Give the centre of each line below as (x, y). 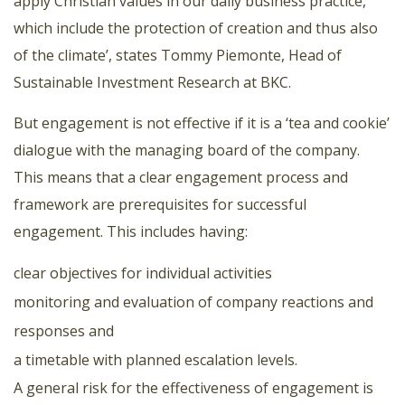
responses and (64, 331)
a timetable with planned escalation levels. (155, 360)
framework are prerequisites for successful (160, 205)
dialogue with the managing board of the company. (187, 151)
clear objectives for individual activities (143, 273)
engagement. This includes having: (131, 232)
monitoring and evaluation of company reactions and (193, 302)
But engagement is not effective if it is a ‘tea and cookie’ (202, 123)
